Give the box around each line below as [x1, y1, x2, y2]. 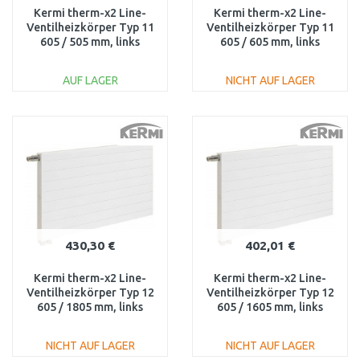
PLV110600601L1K [220, 50, 320, 63]
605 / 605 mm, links [220, 35, 320, 48]
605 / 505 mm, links [40, 35, 140, 48]
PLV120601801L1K [40, 315, 140, 328]
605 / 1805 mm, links [37, 301, 143, 313]
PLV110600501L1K [40, 50, 140, 63]
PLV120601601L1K [220, 315, 320, 328]
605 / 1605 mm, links [217, 301, 323, 313]
